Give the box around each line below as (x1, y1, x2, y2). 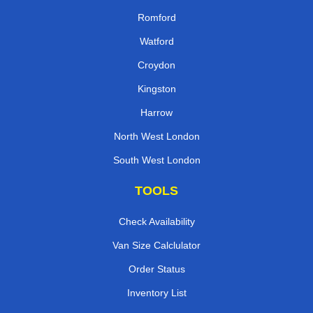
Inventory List (126, 286, 187, 298)
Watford (139, 35, 174, 47)
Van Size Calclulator (112, 239, 201, 251)
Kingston (137, 82, 176, 94)
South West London (112, 154, 201, 166)
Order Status (128, 263, 185, 275)
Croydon (138, 59, 175, 71)
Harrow (140, 106, 173, 118)
